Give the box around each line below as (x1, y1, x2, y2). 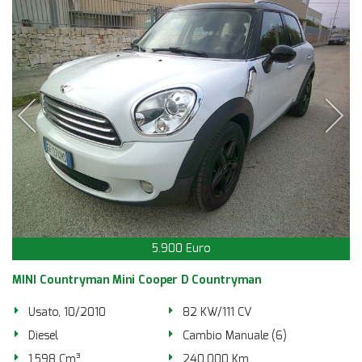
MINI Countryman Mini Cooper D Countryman (12, 272, 261, 288)
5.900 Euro (151, 241, 211, 256)
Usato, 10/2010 (28, 305, 106, 320)
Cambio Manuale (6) (183, 328, 288, 343)
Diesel (28, 328, 58, 343)
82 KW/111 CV (183, 305, 252, 320)
